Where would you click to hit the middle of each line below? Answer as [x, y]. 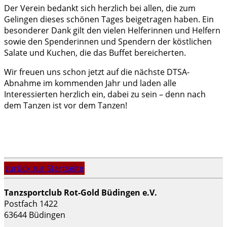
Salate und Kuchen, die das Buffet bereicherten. [95, 52]
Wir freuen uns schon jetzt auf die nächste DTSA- [97, 72]
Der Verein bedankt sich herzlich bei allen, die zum [100, 8]
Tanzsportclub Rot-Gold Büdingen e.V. [81, 192]
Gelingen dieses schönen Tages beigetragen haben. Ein [109, 19]
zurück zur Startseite [44, 168]
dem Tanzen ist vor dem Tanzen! [66, 105]
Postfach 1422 [31, 203]
